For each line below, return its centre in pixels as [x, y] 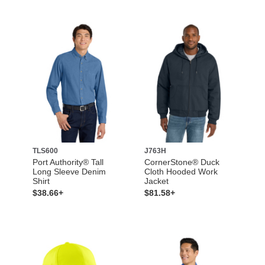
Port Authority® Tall [68, 162]
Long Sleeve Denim [69, 171]
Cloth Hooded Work [181, 171]
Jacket [156, 181]
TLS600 [45, 151]
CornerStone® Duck [182, 162]
